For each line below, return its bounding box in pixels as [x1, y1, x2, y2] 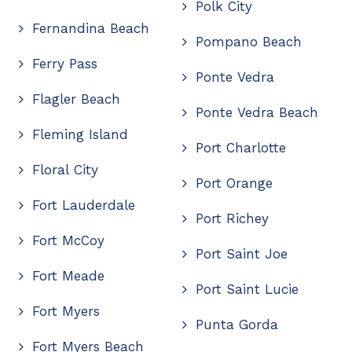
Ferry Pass [31, 55, 97, 71]
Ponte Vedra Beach [196, 104, 319, 120]
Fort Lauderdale [31, 196, 135, 213]
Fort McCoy [31, 232, 104, 248]
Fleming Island [31, 126, 128, 142]
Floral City [31, 161, 98, 178]
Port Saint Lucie [196, 280, 299, 297]
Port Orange [196, 174, 273, 191]
